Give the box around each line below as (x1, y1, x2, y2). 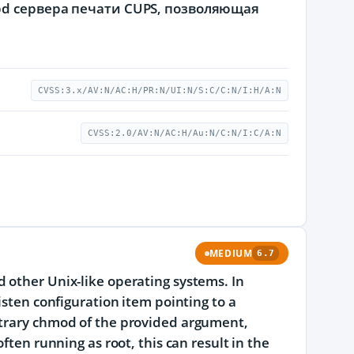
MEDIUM (209, 247, 253, 259)
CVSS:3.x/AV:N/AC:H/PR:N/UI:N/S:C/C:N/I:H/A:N (38, 85, 281, 96)
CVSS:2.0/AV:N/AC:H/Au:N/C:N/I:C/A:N (88, 128, 281, 138)
